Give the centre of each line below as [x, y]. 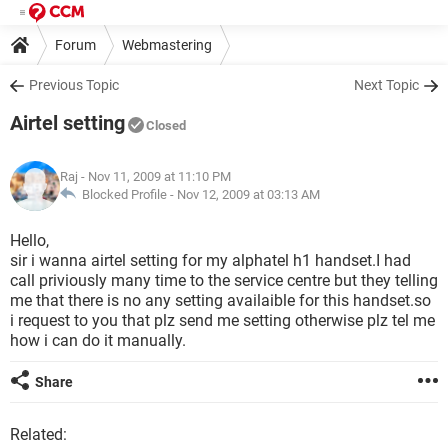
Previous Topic [74, 85]
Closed [166, 125]
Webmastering [167, 44]
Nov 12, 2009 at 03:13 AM [248, 194]
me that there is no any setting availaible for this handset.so [220, 300]
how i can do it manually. [98, 340]
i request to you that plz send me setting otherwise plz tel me [222, 320]
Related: [38, 434]
